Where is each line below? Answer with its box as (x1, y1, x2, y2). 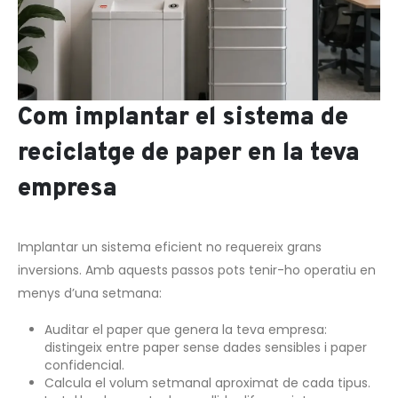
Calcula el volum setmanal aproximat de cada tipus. (44, 374, 370, 393)
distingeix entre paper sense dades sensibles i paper (44, 338, 367, 357)
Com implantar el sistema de (18, 101, 348, 134)
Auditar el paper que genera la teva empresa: (44, 321, 327, 339)
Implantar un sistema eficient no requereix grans (18, 237, 322, 256)
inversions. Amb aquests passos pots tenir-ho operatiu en (18, 260, 376, 279)
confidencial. (44, 356, 124, 375)
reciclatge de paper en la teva (18, 137, 360, 170)
